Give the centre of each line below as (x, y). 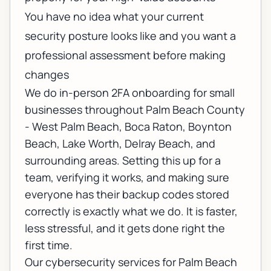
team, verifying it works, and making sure (127, 178)
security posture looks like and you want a (130, 36)
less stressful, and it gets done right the (125, 228)
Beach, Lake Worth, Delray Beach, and (120, 144)
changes (47, 75)
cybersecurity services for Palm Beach (141, 262)
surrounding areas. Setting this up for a (123, 161)
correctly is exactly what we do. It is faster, (131, 211)
